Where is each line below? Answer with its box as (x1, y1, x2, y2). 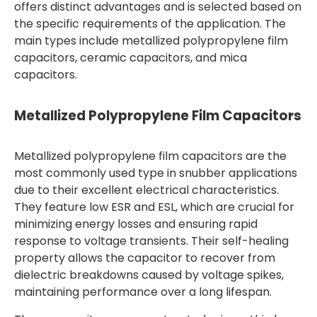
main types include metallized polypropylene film (14, 33, 288, 49)
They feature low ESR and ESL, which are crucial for (14, 199, 294, 215)
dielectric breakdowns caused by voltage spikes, (14, 267, 284, 283)
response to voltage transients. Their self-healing (14, 233, 289, 249)
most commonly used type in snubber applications (14, 165, 297, 181)
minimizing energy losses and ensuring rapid (14, 216, 258, 232)
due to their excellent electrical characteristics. (14, 182, 279, 198)
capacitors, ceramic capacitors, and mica (14, 50, 247, 66)
